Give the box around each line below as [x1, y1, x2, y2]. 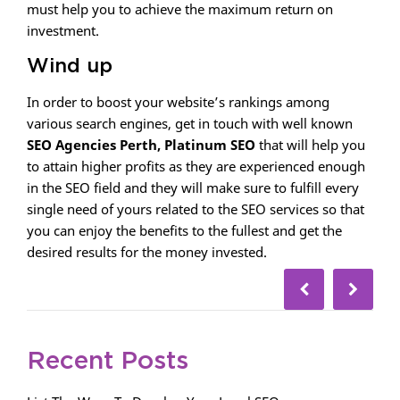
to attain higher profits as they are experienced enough [27, 157, 365, 175]
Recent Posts [27, 349, 188, 374]
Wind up [27, 56, 112, 76]
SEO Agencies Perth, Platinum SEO [27, 136, 255, 154]
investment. [27, 21, 99, 39]
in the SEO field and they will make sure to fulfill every [27, 179, 359, 196]
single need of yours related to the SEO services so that [27, 200, 364, 218]
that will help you [255, 136, 365, 154]
